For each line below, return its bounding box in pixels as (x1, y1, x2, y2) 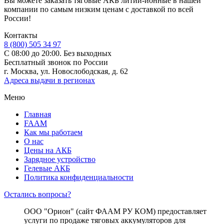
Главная (24, 109, 51, 118)
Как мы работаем (24, 127, 82, 136)
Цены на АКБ (24, 145, 71, 154)
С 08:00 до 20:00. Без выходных (4, 48, 111, 57)
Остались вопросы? (4, 189, 71, 198)
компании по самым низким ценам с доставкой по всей (4, 4, 193, 13)
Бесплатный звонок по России (4, 57, 108, 66)
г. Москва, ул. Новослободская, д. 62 (4, 66, 128, 75)
